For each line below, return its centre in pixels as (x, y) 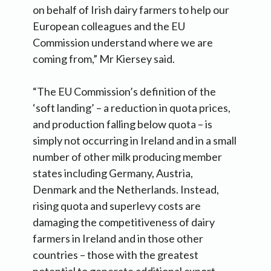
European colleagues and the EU (109, 26)
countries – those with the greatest (116, 254)
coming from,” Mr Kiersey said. (104, 58)
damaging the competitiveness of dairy (124, 222)
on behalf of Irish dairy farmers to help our (131, 9)
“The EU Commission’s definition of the (124, 91)
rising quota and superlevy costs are (117, 205)
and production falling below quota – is (122, 124)
